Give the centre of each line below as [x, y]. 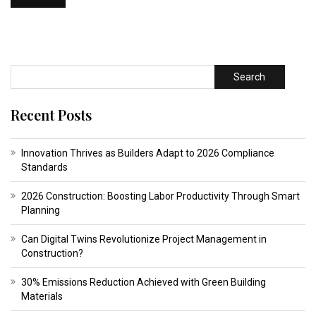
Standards [44, 168]
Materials [42, 297]
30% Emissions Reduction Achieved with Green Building [144, 282]
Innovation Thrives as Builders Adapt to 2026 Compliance [148, 153]
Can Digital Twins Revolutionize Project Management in [144, 239]
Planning [41, 211]
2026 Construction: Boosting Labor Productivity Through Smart [160, 196]
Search [250, 77]
